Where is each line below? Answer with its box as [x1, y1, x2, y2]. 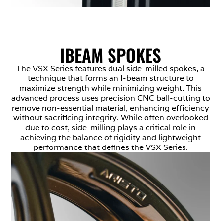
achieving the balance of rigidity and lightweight [20, 132, 201, 143]
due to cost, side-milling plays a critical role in [25, 122, 196, 133]
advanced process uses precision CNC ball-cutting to [11, 93, 210, 104]
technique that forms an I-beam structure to [27, 73, 194, 84]
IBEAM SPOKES [60, 42, 161, 68]
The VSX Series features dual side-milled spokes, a [16, 63, 205, 74]
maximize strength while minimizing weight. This [19, 83, 202, 94]
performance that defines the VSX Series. [33, 142, 188, 153]
